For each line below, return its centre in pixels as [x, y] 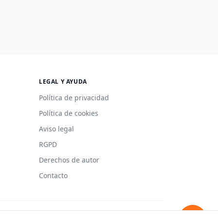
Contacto [53, 176]
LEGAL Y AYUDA [63, 82]
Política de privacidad [74, 98]
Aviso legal [56, 129]
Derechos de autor [69, 160]
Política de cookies [69, 113]
